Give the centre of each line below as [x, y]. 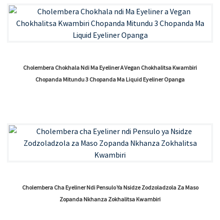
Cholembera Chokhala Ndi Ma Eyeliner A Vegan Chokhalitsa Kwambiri [110, 68]
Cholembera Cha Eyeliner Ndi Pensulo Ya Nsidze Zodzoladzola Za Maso [110, 188]
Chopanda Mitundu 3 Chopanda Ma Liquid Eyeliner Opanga [110, 80]
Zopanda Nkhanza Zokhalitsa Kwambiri [110, 199]
